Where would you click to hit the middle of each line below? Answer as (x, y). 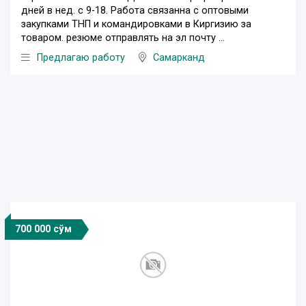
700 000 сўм (43, 229)
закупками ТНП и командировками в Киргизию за (136, 24)
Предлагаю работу (81, 57)
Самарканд (179, 57)
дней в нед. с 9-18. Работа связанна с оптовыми (135, 10)
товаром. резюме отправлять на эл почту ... (123, 38)
